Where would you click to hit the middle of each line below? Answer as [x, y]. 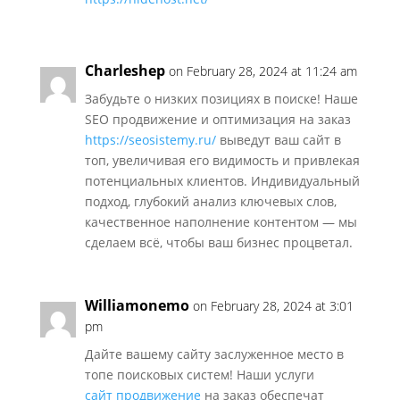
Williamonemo [137, 305]
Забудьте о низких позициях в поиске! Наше [221, 99]
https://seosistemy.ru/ [150, 140]
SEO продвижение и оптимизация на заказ [217, 119]
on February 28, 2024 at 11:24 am [262, 71]
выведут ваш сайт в [278, 140]
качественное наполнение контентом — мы [221, 222]
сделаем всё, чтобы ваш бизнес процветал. [218, 242]
